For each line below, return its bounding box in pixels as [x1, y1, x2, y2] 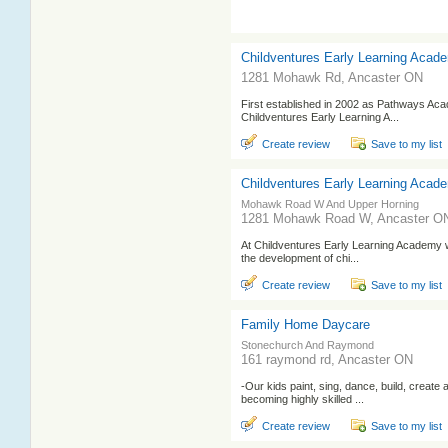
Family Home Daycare [241, 317, 370, 332]
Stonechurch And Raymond [241, 339, 374, 351]
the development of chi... [241, 252, 359, 264]
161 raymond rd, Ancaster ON [241, 352, 413, 367]
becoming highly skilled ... [241, 393, 364, 405]
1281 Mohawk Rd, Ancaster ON [241, 70, 423, 85]
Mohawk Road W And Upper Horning [241, 198, 419, 210]
